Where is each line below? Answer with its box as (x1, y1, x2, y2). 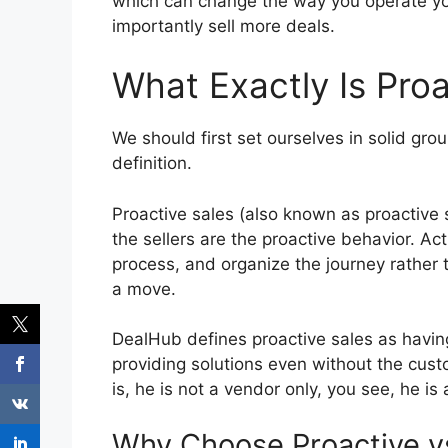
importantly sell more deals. (112, 15, 335, 36)
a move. (112, 278, 176, 299)
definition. (112, 153, 192, 174)
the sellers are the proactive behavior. (112, 228, 415, 249)
